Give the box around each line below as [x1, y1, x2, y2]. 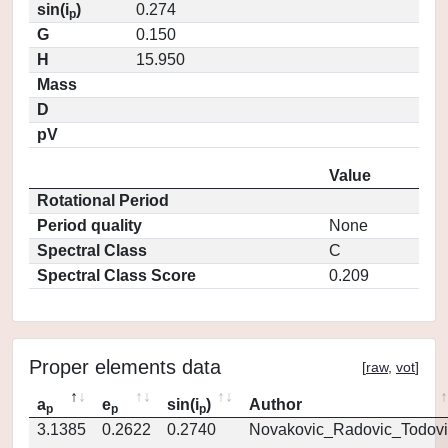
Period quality [37, 217, 142, 234]
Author [249, 396, 302, 413]
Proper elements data [29, 356, 221, 378]
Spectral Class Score [37, 267, 196, 284]
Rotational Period [37, 192, 169, 209]
